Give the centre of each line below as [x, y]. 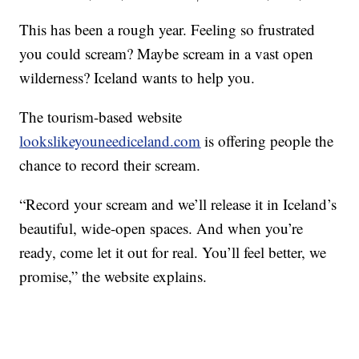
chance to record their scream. [110, 164]
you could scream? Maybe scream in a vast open [167, 53]
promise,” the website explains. [113, 276]
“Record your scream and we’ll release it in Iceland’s [178, 204]
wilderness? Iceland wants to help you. [137, 77]
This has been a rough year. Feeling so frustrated [167, 29]
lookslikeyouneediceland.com [110, 140]
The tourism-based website [101, 116]
